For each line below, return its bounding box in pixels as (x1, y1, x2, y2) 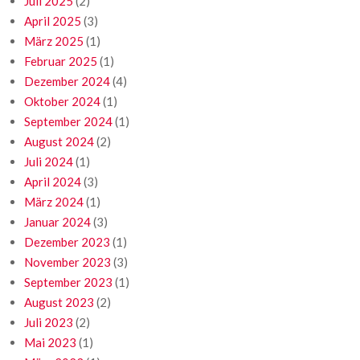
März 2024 (24, 194, 84, 210)
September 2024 (24, 114, 112, 129)
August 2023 (24, 295, 94, 310)
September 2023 (24, 275, 112, 290)
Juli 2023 (24, 315, 73, 330)
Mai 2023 (24, 335, 76, 350)
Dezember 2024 (24, 74, 110, 89)
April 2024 (24, 174, 81, 190)
